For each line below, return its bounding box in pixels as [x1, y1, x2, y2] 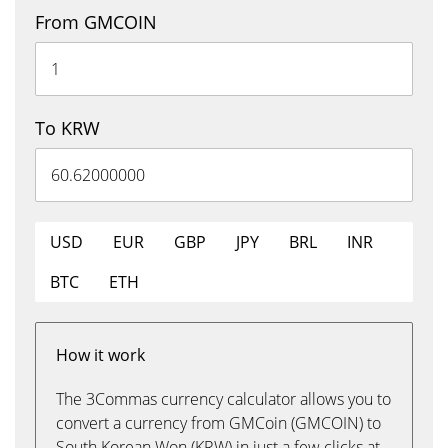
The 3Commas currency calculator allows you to [56, 388, 391, 410]
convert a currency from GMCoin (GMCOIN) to [56, 412, 381, 434]
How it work [56, 344, 145, 366]
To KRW [35, 116, 100, 140]
